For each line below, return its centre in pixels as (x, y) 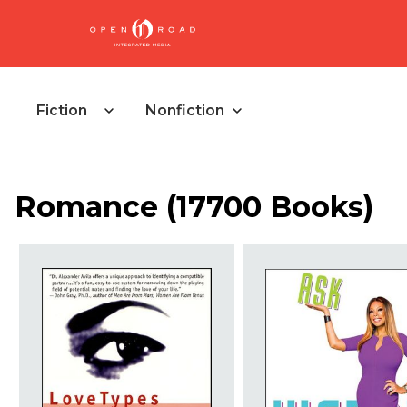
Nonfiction (185, 110)
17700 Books (270, 207)
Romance (86, 207)
